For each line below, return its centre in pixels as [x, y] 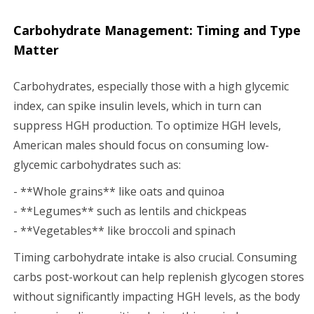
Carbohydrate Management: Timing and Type [157, 30]
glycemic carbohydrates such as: [97, 164]
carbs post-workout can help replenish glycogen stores [159, 277]
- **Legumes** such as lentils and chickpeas [130, 211]
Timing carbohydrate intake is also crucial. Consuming [155, 257]
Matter [36, 49]
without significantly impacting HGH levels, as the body [157, 296]
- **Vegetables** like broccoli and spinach [124, 230]
